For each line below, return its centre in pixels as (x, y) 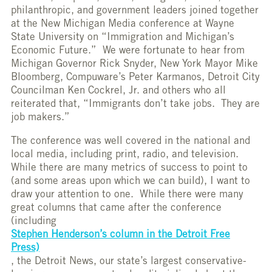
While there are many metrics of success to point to (129, 169)
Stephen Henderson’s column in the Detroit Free (121, 236)
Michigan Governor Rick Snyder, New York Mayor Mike (134, 65)
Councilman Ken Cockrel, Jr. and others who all (118, 92)
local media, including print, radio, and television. (125, 155)
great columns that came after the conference (116, 209)
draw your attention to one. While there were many (127, 195)
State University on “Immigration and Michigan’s (123, 38)
